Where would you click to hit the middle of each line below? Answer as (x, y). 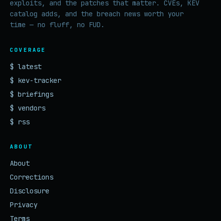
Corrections (32, 177)
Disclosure (30, 191)
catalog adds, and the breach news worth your (97, 14)
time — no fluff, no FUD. (57, 25)
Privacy (24, 205)
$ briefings (32, 94)
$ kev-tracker (36, 80)
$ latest (26, 67)
